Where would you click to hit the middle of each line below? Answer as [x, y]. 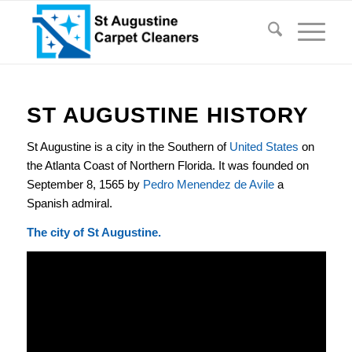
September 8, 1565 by [84, 184]
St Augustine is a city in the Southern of [128, 146]
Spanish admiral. [69, 203]
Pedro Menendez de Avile [208, 184]
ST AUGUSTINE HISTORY [167, 115]
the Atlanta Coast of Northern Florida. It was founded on [167, 165]
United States [264, 146]
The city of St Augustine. [93, 232]
